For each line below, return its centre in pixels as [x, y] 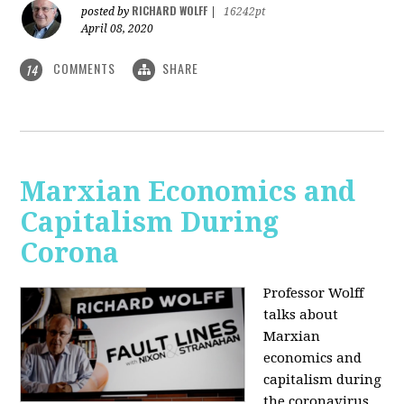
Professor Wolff [314, 294]
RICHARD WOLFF [170, 10]
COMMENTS [85, 68]
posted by [107, 11]
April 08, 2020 [118, 28]
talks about [301, 315]
